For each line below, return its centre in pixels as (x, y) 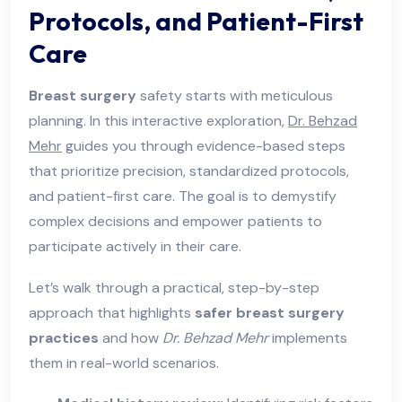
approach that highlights (112, 312)
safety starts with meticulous (235, 95)
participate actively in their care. (135, 246)
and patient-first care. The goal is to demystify (183, 196)
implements (308, 337)
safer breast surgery (270, 312)
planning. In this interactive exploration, (158, 120)
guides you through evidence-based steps (204, 145)
